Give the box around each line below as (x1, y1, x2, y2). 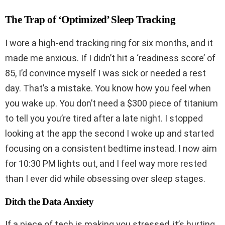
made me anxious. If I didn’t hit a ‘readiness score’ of (5, 52, 215, 63)
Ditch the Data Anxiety (5, 196, 94, 207)
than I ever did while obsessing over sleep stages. (5, 173, 205, 184)
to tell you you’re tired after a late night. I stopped (5, 113, 203, 124)
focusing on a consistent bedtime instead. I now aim (5, 143, 217, 154)
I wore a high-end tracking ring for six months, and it (5, 37, 213, 48)
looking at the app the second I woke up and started (5, 128, 214, 139)
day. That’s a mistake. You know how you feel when (5, 82, 211, 93)
